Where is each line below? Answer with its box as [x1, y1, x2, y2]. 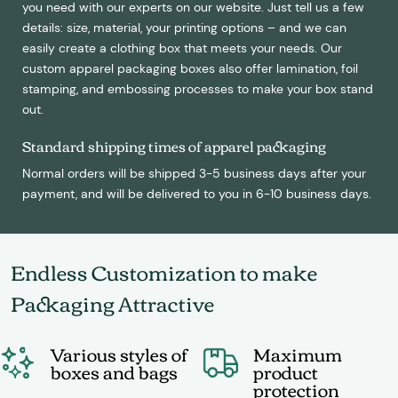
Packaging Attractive [11, 283, 214, 322]
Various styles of [51, 336, 188, 370]
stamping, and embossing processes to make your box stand [22, 80, 373, 97]
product [253, 354, 319, 387]
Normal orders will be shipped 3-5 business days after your [22, 164, 366, 181]
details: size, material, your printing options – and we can [22, 19, 346, 36]
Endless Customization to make [11, 251, 317, 291]
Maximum [253, 336, 343, 370]
